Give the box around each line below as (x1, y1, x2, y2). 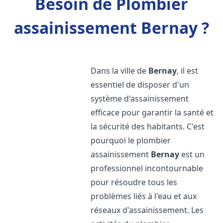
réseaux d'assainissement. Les (91, 205, 204, 216)
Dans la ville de (91, 65, 149, 76)
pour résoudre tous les (91, 177, 178, 188)
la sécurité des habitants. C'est (91, 121, 205, 132)
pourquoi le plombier (91, 135, 171, 146)
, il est (177, 65, 199, 76)
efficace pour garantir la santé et (91, 107, 214, 118)
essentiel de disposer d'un (91, 79, 190, 90)
